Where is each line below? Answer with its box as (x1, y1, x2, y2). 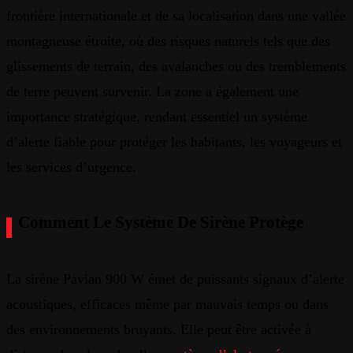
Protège (249, 212, 303, 232)
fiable (54, 133, 86, 150)
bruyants (124, 321, 173, 337)
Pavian (63, 271, 102, 287)
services (26, 158, 72, 175)
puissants (197, 271, 249, 287)
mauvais (195, 296, 243, 312)
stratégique (74, 108, 136, 124)
